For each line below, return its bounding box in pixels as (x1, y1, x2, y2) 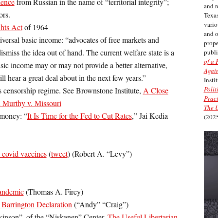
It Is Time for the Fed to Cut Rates (27, 110, 132, 121)
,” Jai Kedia (131, 110, 168, 121)
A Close (143, 85, 168, 95)
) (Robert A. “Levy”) (67, 148, 132, 159)
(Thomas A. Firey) (23, 186, 83, 197)
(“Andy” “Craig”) (72, 199, 128, 209)
